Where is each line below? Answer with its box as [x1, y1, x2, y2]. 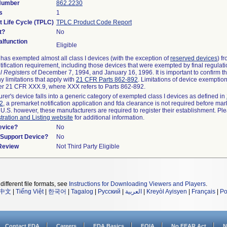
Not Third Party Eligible [56, 143, 120, 150]
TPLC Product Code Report [56, 19, 132, 26]
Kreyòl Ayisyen [146, 188, 187, 195]
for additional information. [73, 114, 144, 121]
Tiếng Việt [16, 188, 44, 195]
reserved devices [170, 55, 217, 62]
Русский [98, 188, 121, 195]
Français [192, 188, 215, 195]
